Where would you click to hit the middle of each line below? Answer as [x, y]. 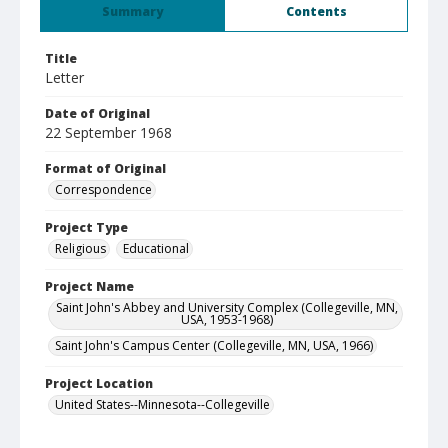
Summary [132, 11]
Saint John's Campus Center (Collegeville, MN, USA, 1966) [214, 345]
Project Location [99, 383]
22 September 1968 [108, 132]
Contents [316, 11]
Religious [80, 248]
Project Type [86, 227]
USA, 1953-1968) [227, 319]
